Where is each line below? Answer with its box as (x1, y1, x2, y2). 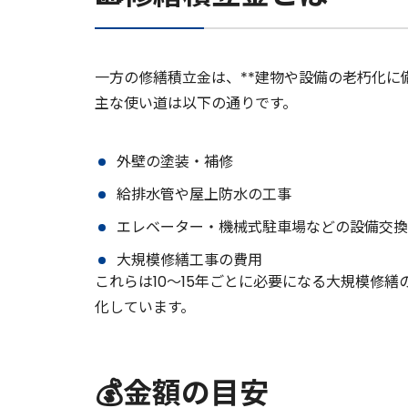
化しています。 (95, 297, 195, 319)
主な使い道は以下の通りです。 (95, 93, 297, 115)
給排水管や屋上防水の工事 (117, 184, 291, 206)
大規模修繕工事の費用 (117, 250, 262, 271)
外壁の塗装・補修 (117, 151, 233, 173)
